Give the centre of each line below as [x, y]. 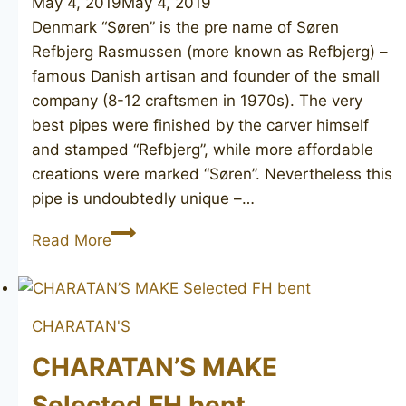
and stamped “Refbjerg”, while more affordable [203, 150]
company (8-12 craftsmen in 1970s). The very [197, 101]
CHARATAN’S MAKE [155, 367]
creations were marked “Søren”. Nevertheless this [212, 174]
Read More [72, 241]
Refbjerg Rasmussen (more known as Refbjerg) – [210, 52]
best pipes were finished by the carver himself [200, 126]
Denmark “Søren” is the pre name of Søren [185, 28]
